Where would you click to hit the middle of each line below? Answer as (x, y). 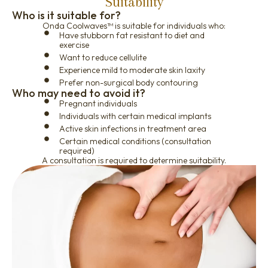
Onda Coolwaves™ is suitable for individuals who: (134, 25)
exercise (74, 45)
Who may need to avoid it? (79, 93)
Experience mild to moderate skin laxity (132, 70)
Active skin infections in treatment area (133, 128)
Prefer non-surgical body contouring (129, 82)
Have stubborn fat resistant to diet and (132, 35)
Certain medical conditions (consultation (135, 141)
